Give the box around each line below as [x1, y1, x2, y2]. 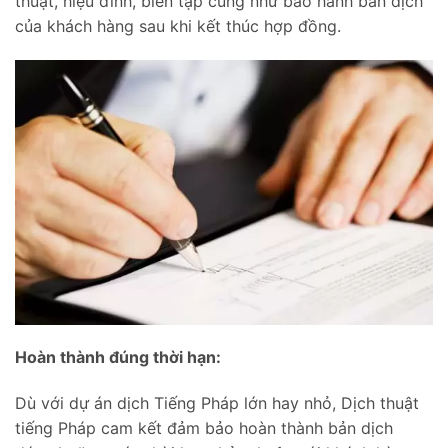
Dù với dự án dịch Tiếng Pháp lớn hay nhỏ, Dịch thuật [15, 393, 419, 414]
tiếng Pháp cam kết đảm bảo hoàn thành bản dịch [15, 418, 393, 439]
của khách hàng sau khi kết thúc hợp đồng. [15, 16, 341, 37]
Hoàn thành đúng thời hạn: [15, 347, 221, 368]
